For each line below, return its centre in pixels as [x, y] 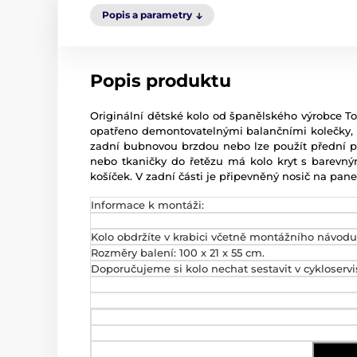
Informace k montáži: [147, 205]
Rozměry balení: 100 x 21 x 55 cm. [178, 253]
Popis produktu [161, 81]
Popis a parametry [147, 15]
